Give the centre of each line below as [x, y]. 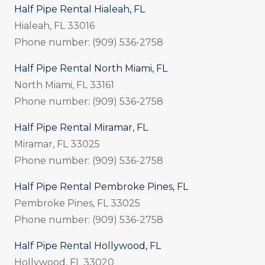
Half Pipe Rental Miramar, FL [81, 127]
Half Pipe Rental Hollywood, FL [88, 245]
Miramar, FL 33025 [57, 144]
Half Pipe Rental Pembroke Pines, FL [101, 186]
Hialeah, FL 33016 [54, 25]
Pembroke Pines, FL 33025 [77, 203]
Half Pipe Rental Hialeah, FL [80, 9]
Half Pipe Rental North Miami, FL [91, 68]
